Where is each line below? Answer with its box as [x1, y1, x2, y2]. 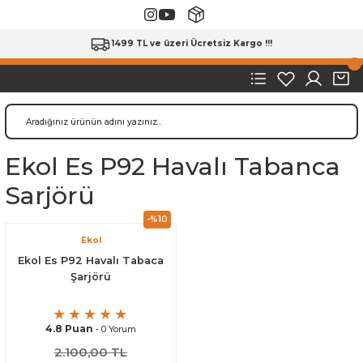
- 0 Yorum [93, 323, 136, 335]
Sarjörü [5, 181, 95, 211]
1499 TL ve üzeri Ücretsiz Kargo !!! [112, 38, 272, 49]
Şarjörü [70, 271, 111, 284]
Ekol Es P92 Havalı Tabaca [18, 254, 164, 267]
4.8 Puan [45, 322, 93, 335]
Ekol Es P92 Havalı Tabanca [5, 152, 340, 181]
